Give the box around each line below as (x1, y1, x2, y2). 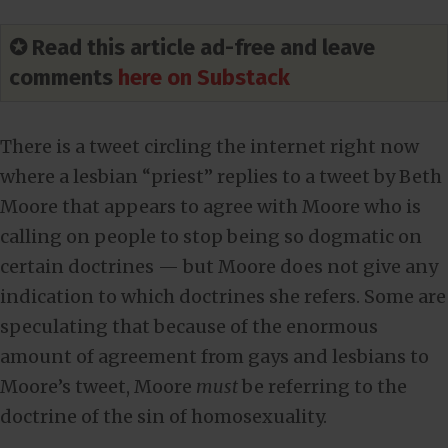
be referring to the (238, 374, 407, 398)
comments (9, 63, 118, 91)
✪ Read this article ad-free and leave (9, 33, 375, 61)
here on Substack (118, 63, 290, 91)
